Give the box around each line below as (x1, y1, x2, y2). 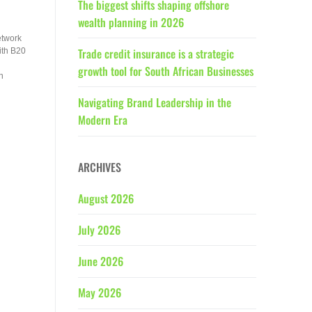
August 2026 (78, 189, 134, 207)
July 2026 (78, 221, 120, 238)
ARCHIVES (78, 158, 121, 175)
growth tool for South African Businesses (78, 62, 253, 79)
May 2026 (78, 284, 121, 302)
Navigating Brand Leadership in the (78, 93, 231, 111)
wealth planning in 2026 (78, 13, 184, 31)
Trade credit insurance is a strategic (78, 45, 234, 62)
